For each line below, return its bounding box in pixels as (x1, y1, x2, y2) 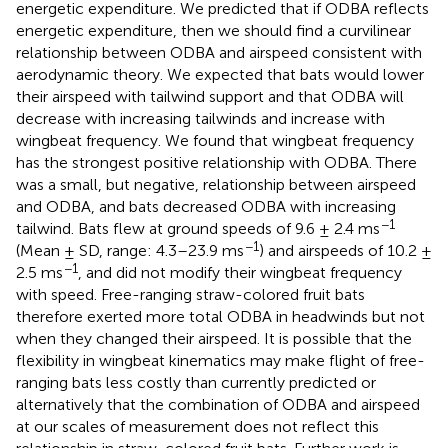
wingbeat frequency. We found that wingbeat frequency (16, 130, 414, 150)
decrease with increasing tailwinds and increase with (16, 108, 385, 128)
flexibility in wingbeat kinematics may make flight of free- (16, 350, 425, 370)
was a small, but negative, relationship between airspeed (16, 174, 416, 194)
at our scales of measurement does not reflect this (16, 416, 379, 436)
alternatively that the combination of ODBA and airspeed (16, 394, 420, 414)
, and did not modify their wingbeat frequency (78, 262, 402, 282)
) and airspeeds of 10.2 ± (259, 240, 432, 260)
